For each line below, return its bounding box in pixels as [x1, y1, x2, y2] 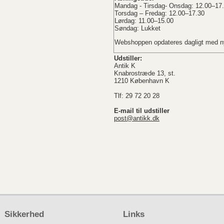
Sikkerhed [4, 209, 44, 219]
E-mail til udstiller [114, 107, 169, 114]
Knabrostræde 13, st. [114, 69, 175, 77]
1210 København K [114, 77, 169, 84]
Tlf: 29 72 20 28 [114, 92, 159, 99]
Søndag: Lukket [114, 24, 160, 32]
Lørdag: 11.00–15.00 [114, 16, 173, 24]
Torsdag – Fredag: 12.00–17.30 [114, 9, 204, 17]
